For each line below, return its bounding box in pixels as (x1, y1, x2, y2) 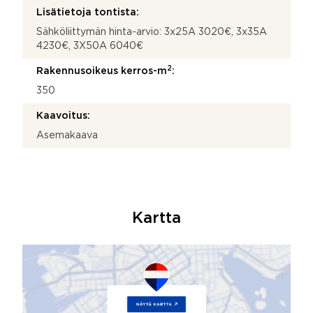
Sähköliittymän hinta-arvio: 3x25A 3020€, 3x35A (36, 27, 267, 36)
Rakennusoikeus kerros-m (36, 66, 167, 75)
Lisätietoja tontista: (36, 8, 139, 17)
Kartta (132, 211, 181, 226)
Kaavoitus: (36, 111, 90, 120)
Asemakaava (36, 131, 98, 140)
